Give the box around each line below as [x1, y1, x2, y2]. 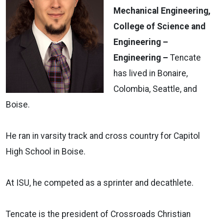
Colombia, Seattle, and [113, 84, 197, 94]
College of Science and [113, 21, 205, 31]
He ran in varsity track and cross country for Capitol [6, 131, 200, 141]
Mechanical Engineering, [113, 5, 211, 16]
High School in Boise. [6, 146, 86, 156]
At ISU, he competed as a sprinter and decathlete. [6, 177, 194, 188]
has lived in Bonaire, [113, 68, 188, 78]
